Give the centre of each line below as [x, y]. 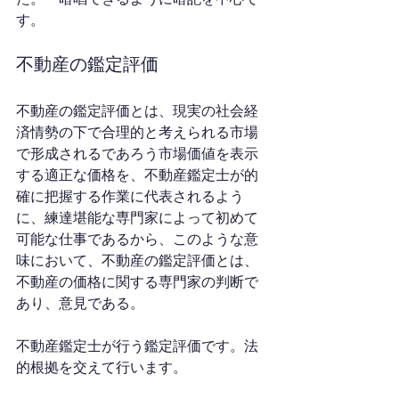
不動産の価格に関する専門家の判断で [137, 282]
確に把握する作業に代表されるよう [130, 196]
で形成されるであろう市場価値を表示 [137, 154]
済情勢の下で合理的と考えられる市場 [137, 132]
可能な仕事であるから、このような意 [137, 239]
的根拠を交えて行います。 [102, 367]
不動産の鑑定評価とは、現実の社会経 [137, 111]
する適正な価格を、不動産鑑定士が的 [137, 175]
